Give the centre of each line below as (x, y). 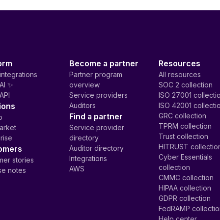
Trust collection (184, 136)
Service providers (98, 95)
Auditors (82, 105)
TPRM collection (185, 126)
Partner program (96, 74)
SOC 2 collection (186, 85)
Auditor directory (96, 148)
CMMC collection (186, 178)
